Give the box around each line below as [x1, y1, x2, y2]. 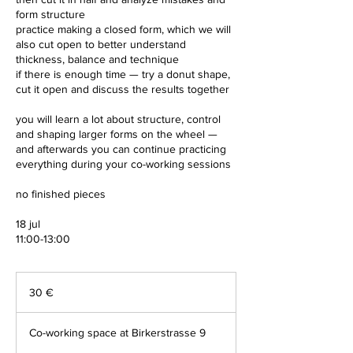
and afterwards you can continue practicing [16, 143, 226, 155]
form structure [16, 8, 85, 20]
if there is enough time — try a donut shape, [16, 68, 230, 80]
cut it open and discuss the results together [16, 83, 229, 95]
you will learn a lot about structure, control [16, 113, 221, 125]
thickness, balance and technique [16, 53, 179, 65]
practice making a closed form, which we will [16, 23, 231, 35]
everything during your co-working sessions [16, 158, 231, 170]
